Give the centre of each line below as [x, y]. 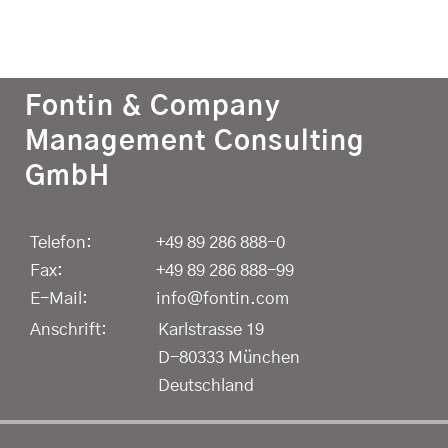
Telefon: [61, 242]
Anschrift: [68, 329]
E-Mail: [59, 298]
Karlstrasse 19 [211, 329]
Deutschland [206, 385]
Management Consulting [195, 141]
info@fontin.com [222, 298]
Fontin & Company [153, 106]
